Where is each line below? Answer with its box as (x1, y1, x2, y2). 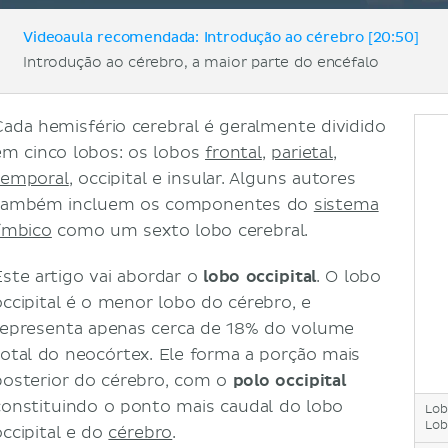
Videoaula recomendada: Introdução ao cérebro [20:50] (23, 31, 419, 46)
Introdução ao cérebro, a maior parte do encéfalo (23, 54, 379, 72)
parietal (271, 143, 333, 164)
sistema (313, 195, 379, 216)
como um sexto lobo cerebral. (51, 221, 309, 242)
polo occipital (232, 371, 346, 392)
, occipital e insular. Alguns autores (68, 169, 356, 190)
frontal (205, 143, 262, 164)
